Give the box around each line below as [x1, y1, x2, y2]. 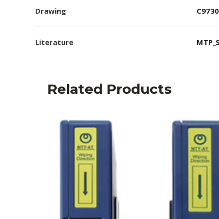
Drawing [35, 5, 66, 16]
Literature [35, 37, 73, 47]
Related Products [47, 81, 172, 97]
